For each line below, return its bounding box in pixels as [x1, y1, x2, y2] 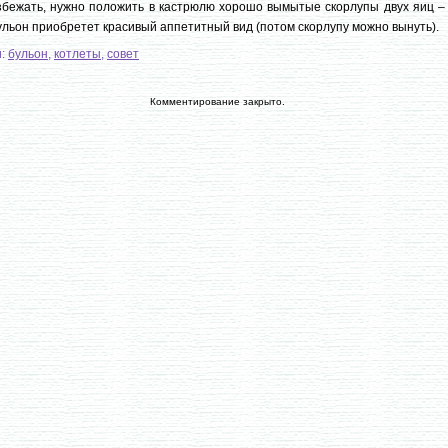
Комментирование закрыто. [149, 96, 285, 107]
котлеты [54, 47, 101, 61]
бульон [8, 47, 48, 61]
